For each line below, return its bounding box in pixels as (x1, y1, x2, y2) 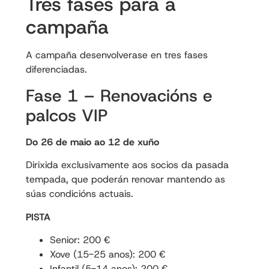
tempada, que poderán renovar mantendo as (25, 173, 225, 186)
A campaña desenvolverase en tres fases (25, 49, 208, 62)
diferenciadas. (25, 63, 87, 76)
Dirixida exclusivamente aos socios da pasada (25, 159, 229, 172)
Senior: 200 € (49, 234, 110, 247)
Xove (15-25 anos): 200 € (49, 248, 165, 261)
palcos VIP (25, 104, 107, 127)
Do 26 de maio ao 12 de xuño (25, 135, 159, 148)
